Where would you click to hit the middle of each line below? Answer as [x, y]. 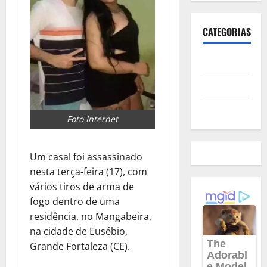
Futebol [217, 110]
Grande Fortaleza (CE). [80, 246]
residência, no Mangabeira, [91, 217]
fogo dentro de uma [75, 202]
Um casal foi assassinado [86, 157]
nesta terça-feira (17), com [89, 172]
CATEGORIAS [226, 32]
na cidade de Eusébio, [79, 232]
